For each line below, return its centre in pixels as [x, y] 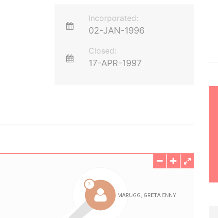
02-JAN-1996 [117, 30]
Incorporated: [114, 18]
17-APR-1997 [115, 63]
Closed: [103, 51]
